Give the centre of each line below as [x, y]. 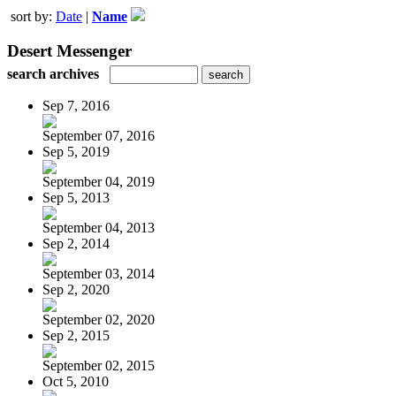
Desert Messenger [69, 50]
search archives [53, 73]
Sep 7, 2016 [76, 105]
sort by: [33, 16]
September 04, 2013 [99, 227]
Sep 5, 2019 [76, 151]
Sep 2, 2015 [76, 335]
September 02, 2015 [99, 365]
